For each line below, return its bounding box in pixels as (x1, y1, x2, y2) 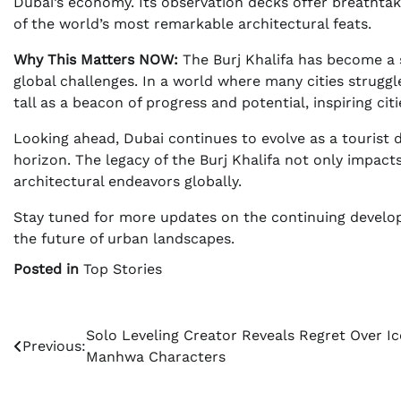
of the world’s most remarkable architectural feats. (13, 15, 371, 33)
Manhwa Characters (86, 348, 226, 366)
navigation (13, 358, 114, 388)
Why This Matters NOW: (13, 51, 178, 69)
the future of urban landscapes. (13, 230, 235, 248)
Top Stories (83, 260, 162, 278)
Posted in (13, 260, 83, 278)
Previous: (22, 337, 86, 355)
